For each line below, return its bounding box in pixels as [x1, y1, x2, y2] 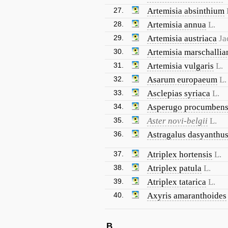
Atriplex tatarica [147, 177, 206, 187]
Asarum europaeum [147, 75, 217, 84]
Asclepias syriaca [147, 89, 210, 98]
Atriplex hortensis [147, 150, 212, 159]
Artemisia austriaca [147, 34, 217, 43]
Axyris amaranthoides [147, 191, 226, 201]
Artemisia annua [147, 20, 206, 30]
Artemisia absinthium [147, 6, 224, 16]
